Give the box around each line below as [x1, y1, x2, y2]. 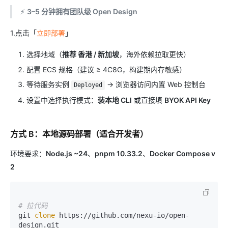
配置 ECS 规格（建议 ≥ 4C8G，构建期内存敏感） [26, 65, 186, 74]
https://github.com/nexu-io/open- [55, 211, 189, 219]
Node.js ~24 [46, 149, 88, 158]
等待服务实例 [26, 80, 71, 89]
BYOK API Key [164, 95, 211, 104]
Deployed [73, 81, 102, 89]
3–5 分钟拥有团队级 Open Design [27, 7, 137, 16]
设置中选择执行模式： [26, 95, 98, 104]
